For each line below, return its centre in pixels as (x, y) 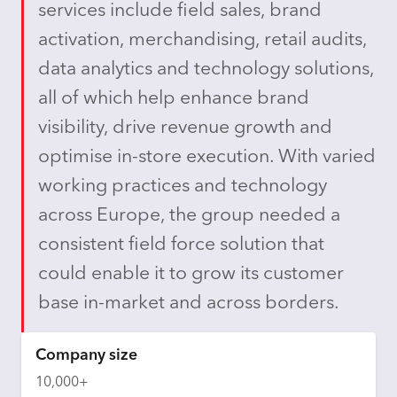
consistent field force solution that (181, 245)
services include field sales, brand (180, 12)
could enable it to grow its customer (191, 275)
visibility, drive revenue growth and (185, 128)
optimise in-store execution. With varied (207, 158)
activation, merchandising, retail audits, (202, 41)
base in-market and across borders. (195, 304)
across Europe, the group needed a (189, 216)
